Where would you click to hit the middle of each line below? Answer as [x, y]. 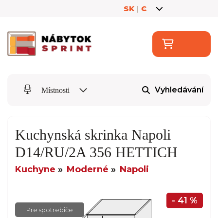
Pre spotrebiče [50, 209]
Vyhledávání [179, 90]
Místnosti [55, 90]
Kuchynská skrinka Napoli [93, 134]
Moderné [88, 169]
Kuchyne [35, 169]
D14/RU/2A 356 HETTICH [96, 152]
